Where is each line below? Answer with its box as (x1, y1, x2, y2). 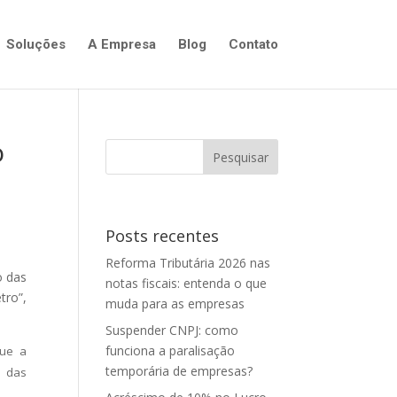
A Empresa (87, 36, 156, 52)
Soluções (5, 36, 66, 52)
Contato (228, 36, 278, 52)
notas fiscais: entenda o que (105, 275, 268, 292)
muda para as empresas (105, 295, 245, 312)
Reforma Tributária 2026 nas (105, 254, 271, 271)
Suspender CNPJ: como (105, 322, 239, 339)
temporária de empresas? (105, 362, 253, 379)
